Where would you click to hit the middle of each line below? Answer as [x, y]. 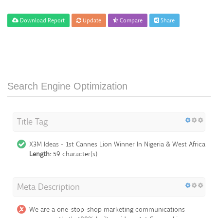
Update [91, 20]
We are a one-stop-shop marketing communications [107, 209]
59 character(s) [74, 154]
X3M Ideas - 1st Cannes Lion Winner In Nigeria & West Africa [117, 144]
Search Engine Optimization [67, 86]
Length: [40, 154]
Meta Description [48, 187]
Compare [130, 20]
